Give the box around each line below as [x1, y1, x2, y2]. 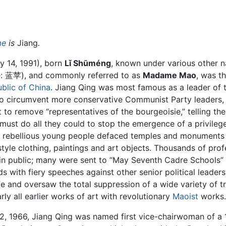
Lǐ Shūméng [65, 58, 111, 69]
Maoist [173, 191, 198, 202]
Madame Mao [143, 70, 196, 81]
